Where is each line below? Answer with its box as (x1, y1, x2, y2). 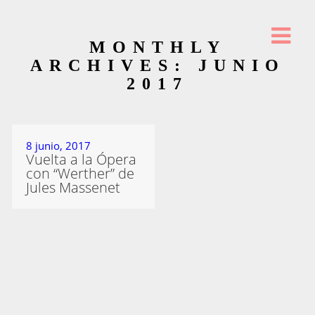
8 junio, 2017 (26, 139, 91, 153)
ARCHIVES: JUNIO (30, 56, 285, 75)
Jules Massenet (26, 178, 121, 198)
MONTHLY (89, 38, 226, 56)
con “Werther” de (26, 164, 135, 184)
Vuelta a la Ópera (26, 150, 137, 169)
